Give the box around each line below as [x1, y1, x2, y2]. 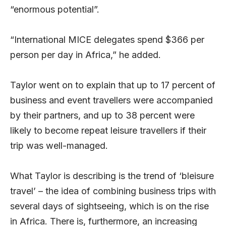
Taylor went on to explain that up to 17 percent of [10, 80, 215, 91]
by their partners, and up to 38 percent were [10, 110, 195, 121]
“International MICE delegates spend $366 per [10, 34, 204, 45]
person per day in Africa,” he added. [10, 49, 161, 61]
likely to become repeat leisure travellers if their [10, 125, 206, 136]
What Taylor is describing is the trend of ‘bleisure [10, 171, 214, 182]
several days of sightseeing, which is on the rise [10, 201, 209, 212]
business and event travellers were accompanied [10, 95, 213, 106]
